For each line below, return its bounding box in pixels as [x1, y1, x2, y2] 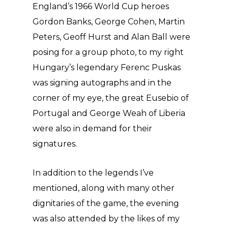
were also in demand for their [33, 124, 152, 133]
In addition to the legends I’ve [33, 168, 154, 178]
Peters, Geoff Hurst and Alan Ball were [33, 32, 190, 42]
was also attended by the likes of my [33, 214, 180, 223]
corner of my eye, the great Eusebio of [33, 93, 189, 103]
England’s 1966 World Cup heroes [33, 2, 169, 11]
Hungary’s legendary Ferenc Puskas [33, 63, 181, 72]
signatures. [33, 139, 77, 149]
